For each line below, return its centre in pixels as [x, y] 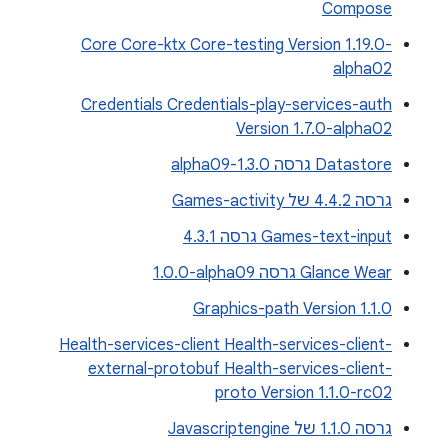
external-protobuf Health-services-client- [240, 369]
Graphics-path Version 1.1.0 [292, 309]
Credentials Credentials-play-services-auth [236, 105]
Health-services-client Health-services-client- [225, 345]
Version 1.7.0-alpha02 [314, 129]
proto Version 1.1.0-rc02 [303, 393]
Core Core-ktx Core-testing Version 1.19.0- [236, 45]
